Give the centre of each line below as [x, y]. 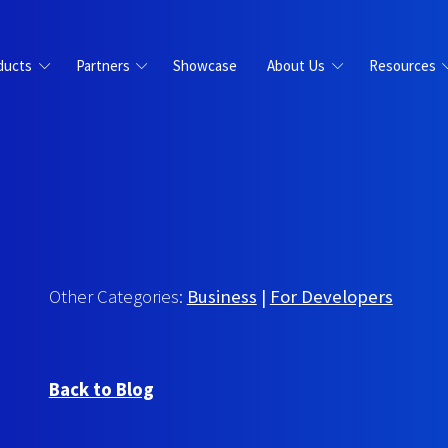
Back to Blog [101, 389]
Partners [102, 65]
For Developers [331, 296]
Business [221, 296]
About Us [296, 65]
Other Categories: [117, 296]
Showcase [205, 65]
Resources [402, 65]
